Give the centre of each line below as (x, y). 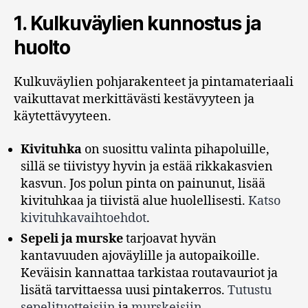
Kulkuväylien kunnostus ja (145, 24)
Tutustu (250, 290)
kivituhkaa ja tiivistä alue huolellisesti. (134, 201)
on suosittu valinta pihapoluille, (176, 149)
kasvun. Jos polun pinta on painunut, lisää (143, 184)
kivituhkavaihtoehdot (84, 218)
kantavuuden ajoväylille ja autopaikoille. (140, 256)
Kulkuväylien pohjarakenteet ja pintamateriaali (154, 82)
